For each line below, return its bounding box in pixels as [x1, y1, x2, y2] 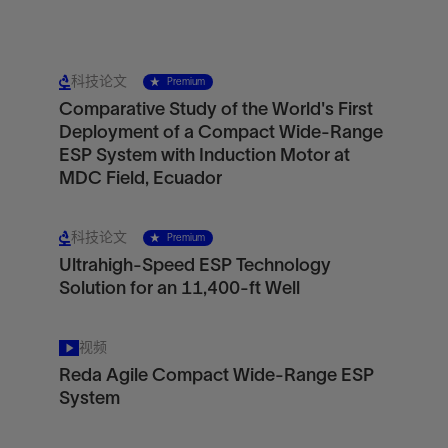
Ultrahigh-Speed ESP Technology [58, 255, 331, 275]
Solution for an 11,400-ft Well [58, 278, 300, 298]
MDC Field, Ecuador [58, 168, 222, 188]
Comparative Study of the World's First [58, 99, 373, 119]
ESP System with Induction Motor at [58, 145, 350, 165]
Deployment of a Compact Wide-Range [58, 122, 383, 142]
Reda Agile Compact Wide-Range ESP [58, 365, 374, 385]
